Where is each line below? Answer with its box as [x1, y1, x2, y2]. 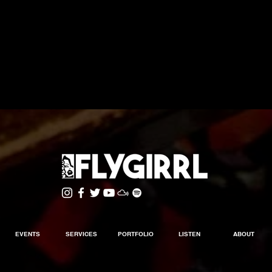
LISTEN [178, 230, 200, 237]
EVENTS [15, 230, 40, 237]
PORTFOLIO [117, 230, 154, 237]
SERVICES [66, 230, 97, 237]
